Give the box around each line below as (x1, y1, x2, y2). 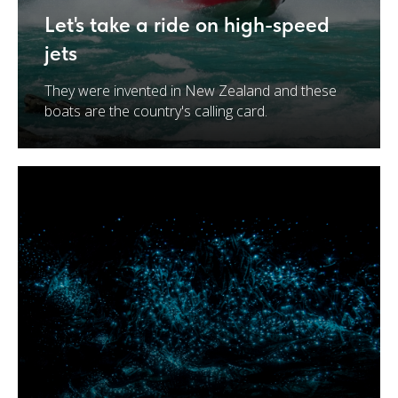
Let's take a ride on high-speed (44, 12, 330, 37)
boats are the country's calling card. (44, 101, 267, 121)
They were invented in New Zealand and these (44, 81, 337, 100)
